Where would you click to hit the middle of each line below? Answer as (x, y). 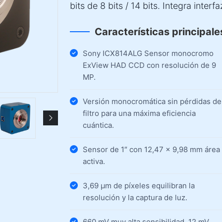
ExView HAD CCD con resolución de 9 (149, 65)
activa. (94, 161)
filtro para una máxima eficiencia (139, 113)
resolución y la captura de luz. (135, 197)
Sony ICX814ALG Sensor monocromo (148, 53)
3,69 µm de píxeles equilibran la (139, 186)
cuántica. (98, 125)
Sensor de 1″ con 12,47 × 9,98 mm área (151, 149)
